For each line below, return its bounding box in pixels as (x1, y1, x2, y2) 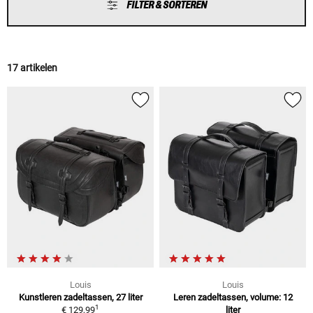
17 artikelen (7, 62, 57, 74)
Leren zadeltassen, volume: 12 (173, 291, 293, 303)
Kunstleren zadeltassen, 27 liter (18, 291, 143, 303)
